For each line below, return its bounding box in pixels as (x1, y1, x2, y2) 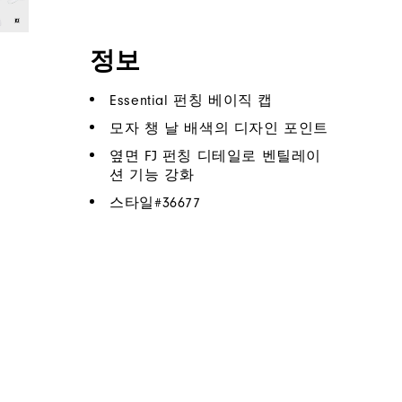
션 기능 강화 (109, 167, 195, 184)
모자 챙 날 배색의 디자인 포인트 (109, 120, 328, 137)
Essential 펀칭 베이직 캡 (109, 92, 273, 109)
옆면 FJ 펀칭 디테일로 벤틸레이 (109, 148, 321, 165)
